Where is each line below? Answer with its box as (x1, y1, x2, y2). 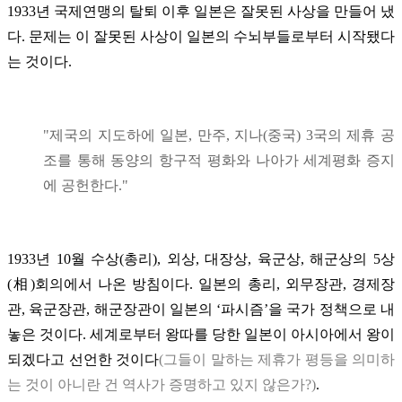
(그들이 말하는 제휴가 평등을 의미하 (159, 351, 395, 367)
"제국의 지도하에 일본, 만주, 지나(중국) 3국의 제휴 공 (43, 127, 395, 143)
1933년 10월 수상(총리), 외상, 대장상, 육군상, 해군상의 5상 (7, 250, 395, 267)
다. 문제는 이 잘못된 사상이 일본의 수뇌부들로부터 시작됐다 (7, 28, 395, 44)
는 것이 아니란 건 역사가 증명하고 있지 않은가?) (7, 376, 316, 392)
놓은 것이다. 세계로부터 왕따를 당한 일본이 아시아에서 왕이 (7, 326, 395, 342)
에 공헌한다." (43, 177, 128, 193)
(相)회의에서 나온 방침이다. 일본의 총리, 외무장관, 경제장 (7, 275, 395, 292)
